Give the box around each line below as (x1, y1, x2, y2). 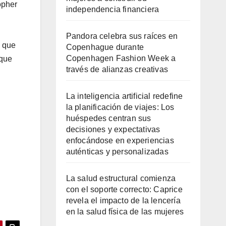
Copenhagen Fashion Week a (66, 54, 176, 63)
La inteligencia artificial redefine (66, 92, 183, 100)
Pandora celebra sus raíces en (66, 32, 178, 40)
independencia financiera (66, 5, 159, 14)
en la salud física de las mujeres (66, 207, 184, 216)
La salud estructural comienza (66, 174, 176, 183)
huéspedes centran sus (66, 114, 151, 123)
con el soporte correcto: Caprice (66, 185, 183, 194)
